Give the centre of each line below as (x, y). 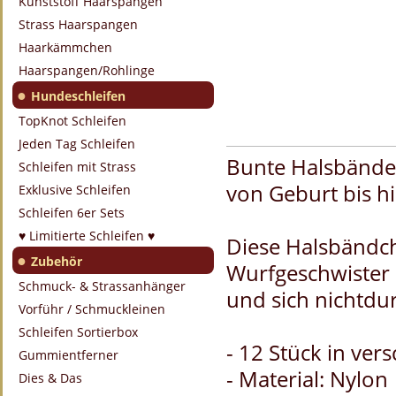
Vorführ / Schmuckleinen (92, 309)
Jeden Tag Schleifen (77, 144)
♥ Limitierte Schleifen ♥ (87, 236)
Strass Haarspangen (78, 24)
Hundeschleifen (78, 96)
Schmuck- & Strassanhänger (102, 286)
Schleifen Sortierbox (78, 332)
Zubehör (57, 261)
